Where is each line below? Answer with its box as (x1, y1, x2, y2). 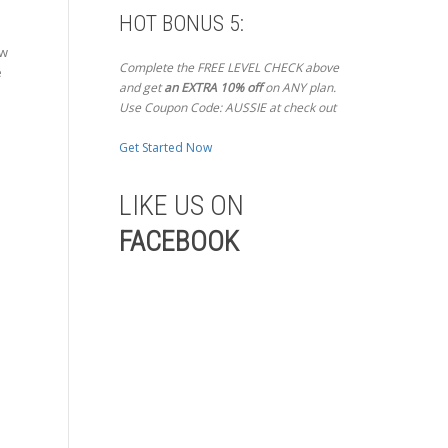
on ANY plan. (264, 79, 336, 97)
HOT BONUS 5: (118, 11, 244, 37)
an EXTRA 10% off (163, 79, 265, 97)
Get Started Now (118, 139, 212, 157)
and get (118, 79, 164, 97)
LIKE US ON (118, 189, 244, 223)
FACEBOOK (118, 225, 239, 259)
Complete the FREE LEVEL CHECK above (118, 59, 339, 77)
